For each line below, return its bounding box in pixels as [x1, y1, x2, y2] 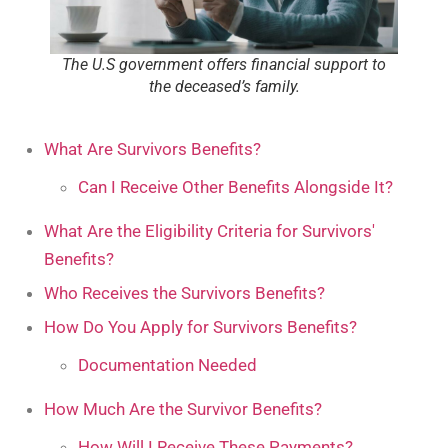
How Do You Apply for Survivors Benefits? [44, 316, 357, 337]
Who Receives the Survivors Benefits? [44, 282, 325, 303]
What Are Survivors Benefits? [44, 138, 261, 159]
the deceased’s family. [148, 76, 300, 96]
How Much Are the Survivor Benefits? [44, 398, 322, 419]
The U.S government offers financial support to [62, 54, 386, 74]
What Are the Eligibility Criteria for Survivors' [44, 220, 375, 241]
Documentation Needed [78, 354, 257, 375]
